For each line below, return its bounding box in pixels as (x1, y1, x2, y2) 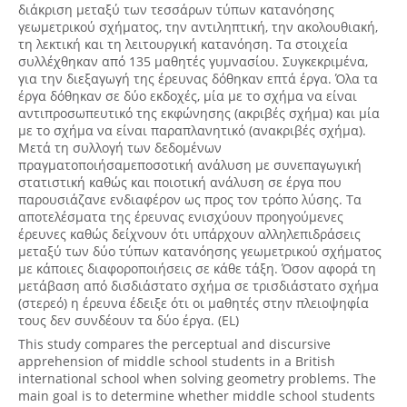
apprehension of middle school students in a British (18, 352, 335, 371)
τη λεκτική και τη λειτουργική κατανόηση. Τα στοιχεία (18, 35, 348, 54)
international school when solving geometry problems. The (18, 370, 376, 388)
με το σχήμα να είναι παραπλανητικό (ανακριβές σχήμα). (18, 122, 366, 140)
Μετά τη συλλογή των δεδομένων (18, 139, 222, 157)
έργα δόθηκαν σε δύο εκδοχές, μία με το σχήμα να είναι (18, 87, 357, 105)
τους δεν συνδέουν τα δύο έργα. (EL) (18, 312, 239, 330)
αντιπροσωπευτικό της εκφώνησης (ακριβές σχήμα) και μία (18, 104, 380, 123)
